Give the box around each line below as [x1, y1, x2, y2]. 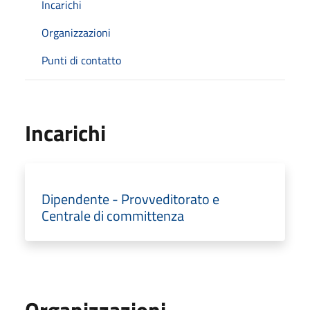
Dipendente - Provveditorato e [42, 188, 219, 210]
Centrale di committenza [42, 204, 184, 226]
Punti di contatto [42, 51, 121, 69]
